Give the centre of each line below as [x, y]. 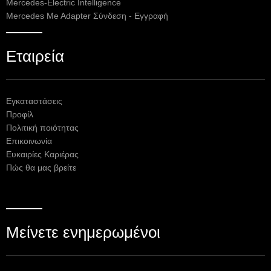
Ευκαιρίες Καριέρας [42, 155]
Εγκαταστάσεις [34, 102]
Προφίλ [20, 115]
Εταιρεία [35, 57]
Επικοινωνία [29, 142]
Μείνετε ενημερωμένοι [83, 233]
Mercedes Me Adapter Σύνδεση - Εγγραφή [87, 16]
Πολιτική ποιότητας [42, 128]
